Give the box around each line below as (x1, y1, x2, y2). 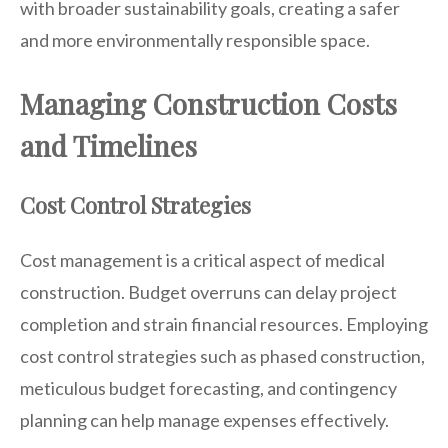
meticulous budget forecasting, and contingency (20, 376, 397, 399)
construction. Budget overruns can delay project (20, 280, 397, 303)
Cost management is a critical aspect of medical (20, 248, 385, 271)
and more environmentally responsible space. (20, 28, 370, 51)
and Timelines (20, 126, 197, 164)
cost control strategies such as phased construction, (20, 344, 425, 367)
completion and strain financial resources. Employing (20, 312, 428, 335)
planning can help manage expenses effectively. (20, 408, 389, 431)
